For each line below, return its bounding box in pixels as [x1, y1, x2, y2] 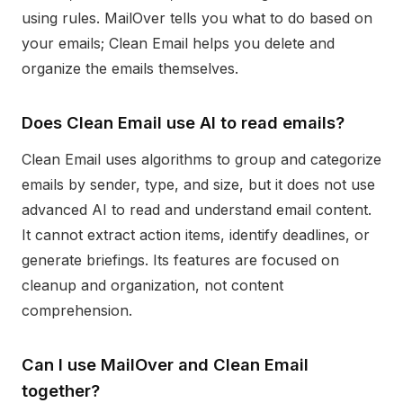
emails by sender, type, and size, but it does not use [22, 175, 375, 193]
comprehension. [22, 301, 132, 319]
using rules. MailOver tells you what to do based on [22, 9, 372, 27]
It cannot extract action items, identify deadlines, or [22, 226, 370, 244]
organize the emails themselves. [22, 59, 238, 77]
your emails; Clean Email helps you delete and [22, 34, 335, 52]
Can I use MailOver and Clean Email [22, 354, 309, 374]
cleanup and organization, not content [22, 276, 283, 294]
